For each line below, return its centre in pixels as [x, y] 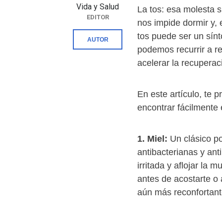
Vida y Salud [98, 7]
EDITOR [98, 17]
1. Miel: [154, 139]
